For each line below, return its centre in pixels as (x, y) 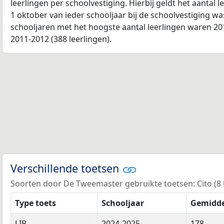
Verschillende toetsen (66, 168)
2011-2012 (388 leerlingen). (61, 39)
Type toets (35, 203)
